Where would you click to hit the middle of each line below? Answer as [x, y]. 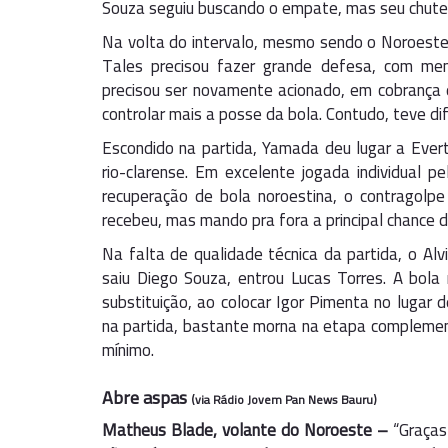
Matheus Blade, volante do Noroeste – [245, 430]
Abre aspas [146, 397]
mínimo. [128, 350]
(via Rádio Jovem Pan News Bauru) [284, 399]
